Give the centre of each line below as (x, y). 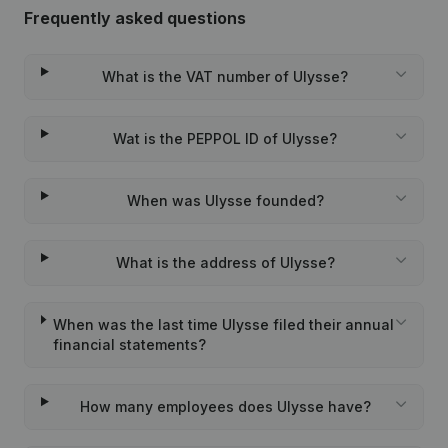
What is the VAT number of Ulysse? (225, 76)
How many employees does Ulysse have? (225, 406)
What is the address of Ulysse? (225, 262)
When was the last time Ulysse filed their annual (223, 324)
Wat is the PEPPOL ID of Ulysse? (225, 138)
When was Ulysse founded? (225, 200)
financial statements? (129, 344)
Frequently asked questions (135, 18)
